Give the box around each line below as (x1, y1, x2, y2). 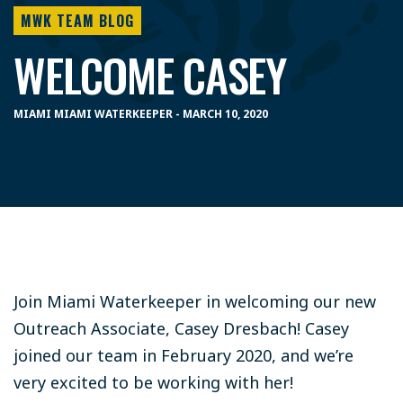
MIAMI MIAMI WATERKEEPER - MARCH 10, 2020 (13, 105, 268, 121)
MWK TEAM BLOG (21, 9, 134, 31)
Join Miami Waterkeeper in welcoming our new (13, 290, 376, 312)
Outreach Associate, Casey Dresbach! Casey (13, 317, 349, 339)
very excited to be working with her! (13, 371, 293, 393)
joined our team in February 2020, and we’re (13, 344, 354, 366)
